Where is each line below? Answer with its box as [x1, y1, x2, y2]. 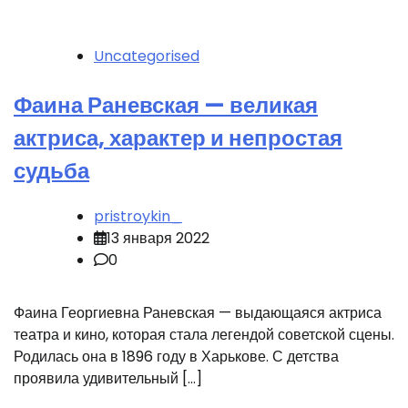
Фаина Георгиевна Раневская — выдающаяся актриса [14, 301, 382, 323]
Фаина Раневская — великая [14, 90, 318, 121]
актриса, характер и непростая [14, 123, 342, 154]
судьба [14, 156, 89, 187]
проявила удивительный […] [14, 367, 202, 389]
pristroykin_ [94, 205, 182, 227]
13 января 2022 [107, 227, 209, 249]
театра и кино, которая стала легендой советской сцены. [14, 323, 394, 345]
